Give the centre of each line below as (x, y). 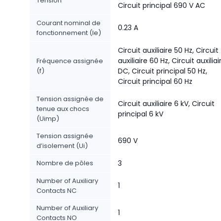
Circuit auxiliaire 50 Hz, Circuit (168, 50)
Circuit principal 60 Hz (155, 81)
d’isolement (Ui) (62, 146)
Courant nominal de (69, 23)
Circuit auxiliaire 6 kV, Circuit (166, 104)
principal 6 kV (141, 114)
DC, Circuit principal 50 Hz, (163, 71)
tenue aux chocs (63, 109)
